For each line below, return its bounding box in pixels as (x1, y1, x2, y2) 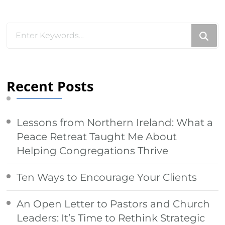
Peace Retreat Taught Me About (17, 130, 177, 143)
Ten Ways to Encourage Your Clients (17, 171, 197, 183)
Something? (7, 59, 69, 71)
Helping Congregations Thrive (17, 144, 169, 157)
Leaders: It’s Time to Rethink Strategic (17, 211, 205, 224)
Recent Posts (7, 77, 94, 95)
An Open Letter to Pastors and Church (17, 197, 210, 210)
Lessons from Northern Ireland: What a (17, 116, 213, 129)
